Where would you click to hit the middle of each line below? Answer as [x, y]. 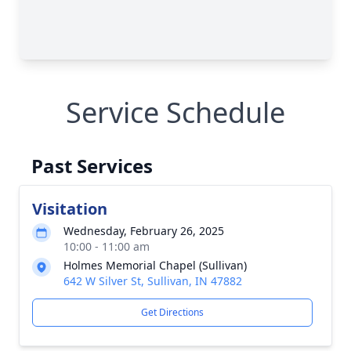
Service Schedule [175, 112]
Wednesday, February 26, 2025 [144, 231]
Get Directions [172, 312]
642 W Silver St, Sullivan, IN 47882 [153, 281]
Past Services [92, 166]
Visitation [70, 209]
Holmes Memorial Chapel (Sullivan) [155, 265]
